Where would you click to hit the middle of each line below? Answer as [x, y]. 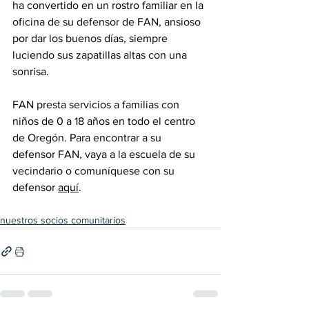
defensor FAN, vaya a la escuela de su [105, 154]
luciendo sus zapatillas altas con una [101, 55]
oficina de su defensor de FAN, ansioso [108, 22]
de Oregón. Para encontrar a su [88, 138]
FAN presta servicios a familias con [97, 104]
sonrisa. [32, 71]
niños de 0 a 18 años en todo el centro [105, 121]
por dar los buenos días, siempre [91, 38]
